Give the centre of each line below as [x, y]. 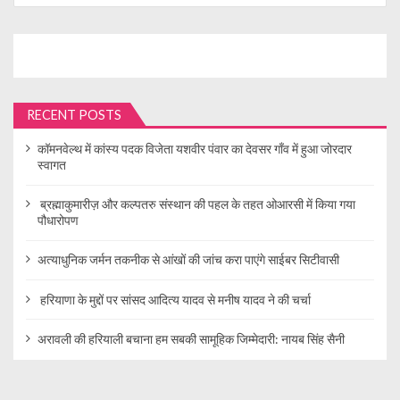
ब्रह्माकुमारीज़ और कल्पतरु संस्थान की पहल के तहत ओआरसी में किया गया [196, 204]
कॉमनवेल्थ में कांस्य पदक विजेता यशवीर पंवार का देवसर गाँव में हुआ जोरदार [194, 148]
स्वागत [51, 164]
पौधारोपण [58, 221]
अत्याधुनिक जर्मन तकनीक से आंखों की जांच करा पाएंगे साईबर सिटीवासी [188, 260]
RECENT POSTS [74, 114]
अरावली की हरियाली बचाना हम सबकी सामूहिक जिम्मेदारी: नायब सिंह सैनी [191, 338]
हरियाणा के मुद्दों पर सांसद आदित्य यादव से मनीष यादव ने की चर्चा [174, 299]
